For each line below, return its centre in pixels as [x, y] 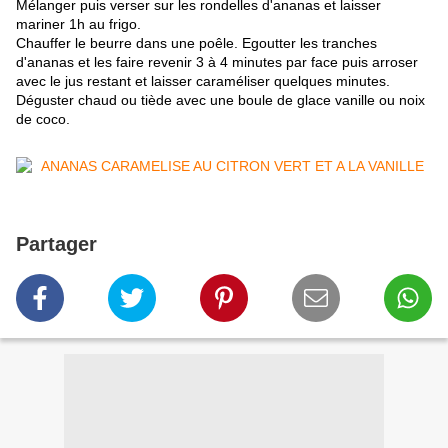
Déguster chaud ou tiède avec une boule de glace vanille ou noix [220, 100]
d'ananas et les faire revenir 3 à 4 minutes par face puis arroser [217, 62]
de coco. [43, 119]
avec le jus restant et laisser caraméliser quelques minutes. [203, 81]
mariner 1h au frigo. [78, 24]
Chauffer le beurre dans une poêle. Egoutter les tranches [196, 43]
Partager [56, 244]
